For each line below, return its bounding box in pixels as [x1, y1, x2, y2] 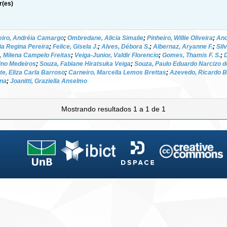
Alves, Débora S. [101, 43, 149, 50]
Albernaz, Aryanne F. [153, 43, 213, 50]
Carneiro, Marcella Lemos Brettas [68, 68, 166, 76]
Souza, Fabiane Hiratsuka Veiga [40, 60, 131, 67]
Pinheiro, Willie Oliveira [147, 34, 213, 42]
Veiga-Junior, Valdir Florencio [74, 51, 159, 59]
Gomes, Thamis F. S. [162, 51, 220, 59]
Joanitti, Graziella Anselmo [10, 77, 87, 85]
